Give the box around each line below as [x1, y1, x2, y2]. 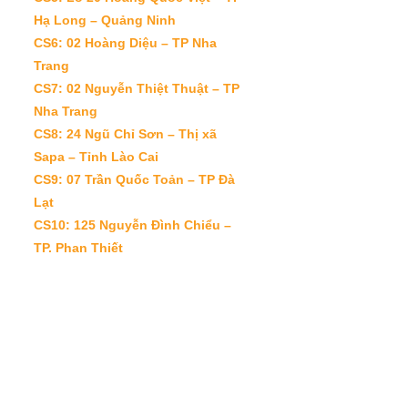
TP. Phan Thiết [34, 240, 123, 255]
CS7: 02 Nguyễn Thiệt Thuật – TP [34, 80, 240, 96]
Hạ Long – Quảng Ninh [34, 12, 176, 27]
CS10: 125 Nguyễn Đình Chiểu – [34, 217, 231, 232]
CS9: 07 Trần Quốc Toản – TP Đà [34, 171, 235, 187]
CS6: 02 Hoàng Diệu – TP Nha [34, 35, 217, 50]
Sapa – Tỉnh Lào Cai [34, 148, 158, 164]
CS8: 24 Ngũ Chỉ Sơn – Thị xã [34, 126, 217, 141]
